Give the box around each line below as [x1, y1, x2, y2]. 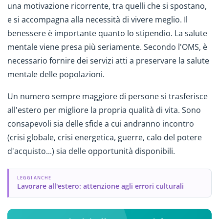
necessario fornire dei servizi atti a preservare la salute [7, 55, 209, 66]
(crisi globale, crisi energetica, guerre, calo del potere [7, 131, 202, 143]
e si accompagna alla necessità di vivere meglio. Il [7, 14, 188, 25]
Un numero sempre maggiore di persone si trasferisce [7, 90, 208, 102]
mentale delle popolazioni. [7, 68, 105, 80]
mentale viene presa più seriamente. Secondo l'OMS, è [7, 41, 207, 52]
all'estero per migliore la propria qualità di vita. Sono [7, 104, 201, 115]
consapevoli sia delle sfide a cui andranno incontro [7, 118, 194, 129]
